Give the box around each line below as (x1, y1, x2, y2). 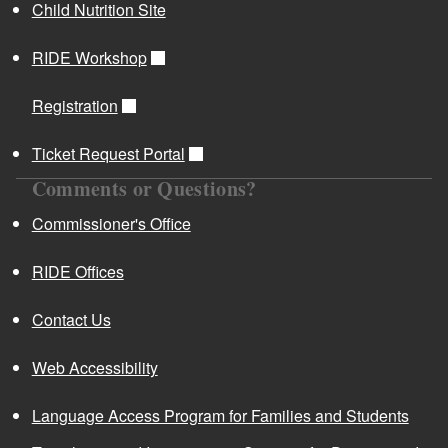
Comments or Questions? (31, 173, 257, 203)
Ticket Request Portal (31, 141, 185, 165)
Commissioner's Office (31, 211, 191, 235)
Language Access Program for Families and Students (31, 403, 409, 427)
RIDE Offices (31, 259, 124, 283)
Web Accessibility (31, 355, 158, 379)
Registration (31, 93, 118, 117)
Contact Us (31, 307, 111, 331)
